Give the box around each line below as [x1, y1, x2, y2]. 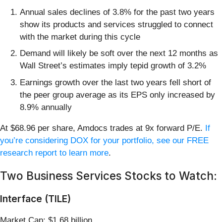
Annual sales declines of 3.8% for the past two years [20, 7, 215, 17]
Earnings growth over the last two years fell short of [20, 77, 211, 87]
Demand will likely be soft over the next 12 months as [20, 49, 218, 58]
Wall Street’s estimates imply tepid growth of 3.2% [20, 61, 206, 71]
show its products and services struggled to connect [20, 19, 213, 29]
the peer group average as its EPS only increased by [20, 90, 215, 100]
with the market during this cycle [20, 32, 140, 42]
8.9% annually [20, 102, 72, 112]
